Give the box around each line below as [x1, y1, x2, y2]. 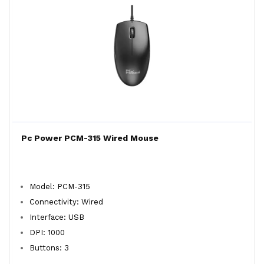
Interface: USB [29, 213, 84, 222]
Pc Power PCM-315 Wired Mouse [21, 133, 159, 143]
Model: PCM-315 [29, 182, 90, 191]
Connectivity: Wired [29, 197, 103, 206]
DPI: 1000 [29, 228, 65, 237]
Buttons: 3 [29, 243, 69, 252]
